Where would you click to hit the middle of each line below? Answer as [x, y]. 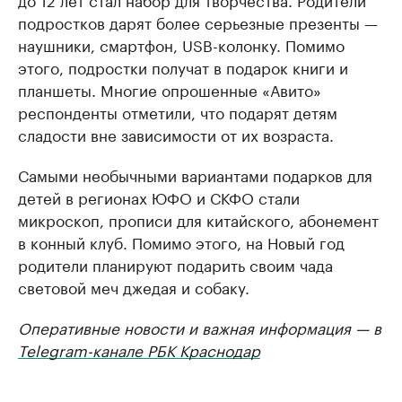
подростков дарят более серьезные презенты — [198, 22]
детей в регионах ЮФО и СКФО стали [159, 197]
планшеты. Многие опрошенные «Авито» [170, 89]
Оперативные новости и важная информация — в [200, 327]
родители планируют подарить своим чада [175, 264]
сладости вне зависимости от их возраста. [176, 134]
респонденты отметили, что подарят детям [178, 112]
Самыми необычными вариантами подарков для [195, 175]
